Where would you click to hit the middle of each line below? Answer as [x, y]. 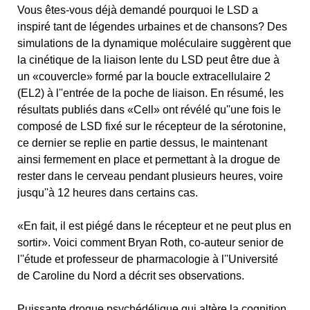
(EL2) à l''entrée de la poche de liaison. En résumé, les [151, 93]
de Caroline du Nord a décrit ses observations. [131, 276]
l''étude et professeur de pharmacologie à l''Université [148, 259]
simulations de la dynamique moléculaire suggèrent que [154, 43]
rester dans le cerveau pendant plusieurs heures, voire [150, 176]
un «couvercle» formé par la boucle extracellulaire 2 [144, 76]
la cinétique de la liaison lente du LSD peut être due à [148, 60]
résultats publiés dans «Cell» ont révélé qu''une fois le [149, 110]
